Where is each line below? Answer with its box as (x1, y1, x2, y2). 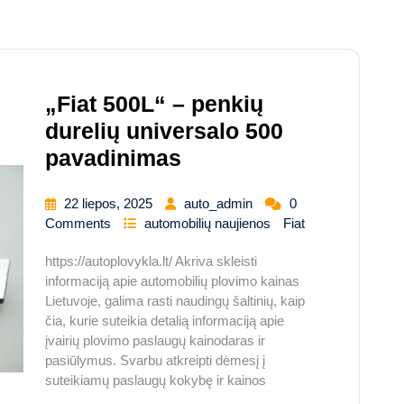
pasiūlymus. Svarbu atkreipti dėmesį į (45, 353, 265, 369)
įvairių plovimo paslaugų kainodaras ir (45, 333, 265, 349)
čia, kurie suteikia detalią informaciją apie (45, 313, 284, 329)
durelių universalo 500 (45, 118, 283, 144)
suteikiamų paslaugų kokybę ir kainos (45, 372, 266, 389)
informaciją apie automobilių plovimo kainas (45, 273, 299, 289)
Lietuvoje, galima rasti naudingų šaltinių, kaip (45, 293, 305, 309)
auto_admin (184, 196, 256, 212)
